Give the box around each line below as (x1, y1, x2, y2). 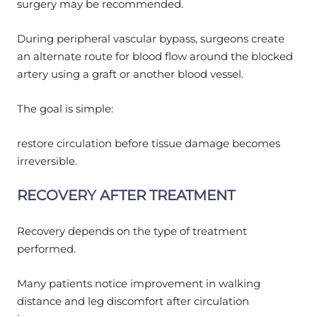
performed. (17, 241, 76, 255)
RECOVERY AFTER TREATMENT (17, 186, 235, 204)
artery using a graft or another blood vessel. (17, 67, 243, 81)
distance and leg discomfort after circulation (17, 294, 249, 308)
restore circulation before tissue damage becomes (17, 136, 280, 150)
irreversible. (17, 154, 77, 168)
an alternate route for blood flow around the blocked (17, 49, 293, 63)
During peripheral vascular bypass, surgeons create (17, 31, 284, 45)
